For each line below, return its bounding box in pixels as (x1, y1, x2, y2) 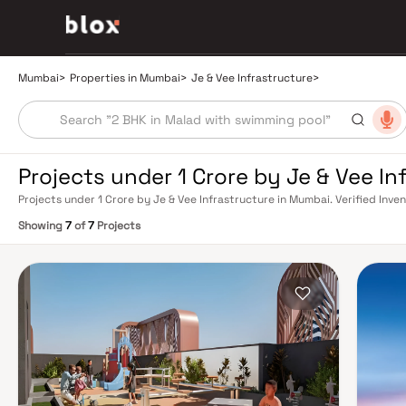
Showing (18, 218, 65, 233)
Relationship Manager (18, 207, 132, 221)
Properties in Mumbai (70, 71, 180, 85)
